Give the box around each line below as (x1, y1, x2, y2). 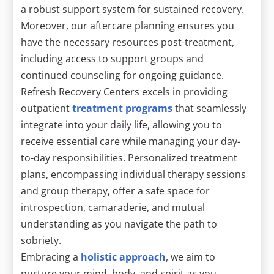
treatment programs (72, 101, 173, 115)
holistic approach (81, 250, 166, 264)
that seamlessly (172, 101, 247, 115)
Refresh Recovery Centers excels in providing (21, 84, 228, 98)
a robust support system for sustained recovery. (21, 2, 245, 16)
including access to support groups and (21, 51, 204, 65)
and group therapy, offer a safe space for (21, 183, 210, 198)
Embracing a (21, 250, 81, 264)
